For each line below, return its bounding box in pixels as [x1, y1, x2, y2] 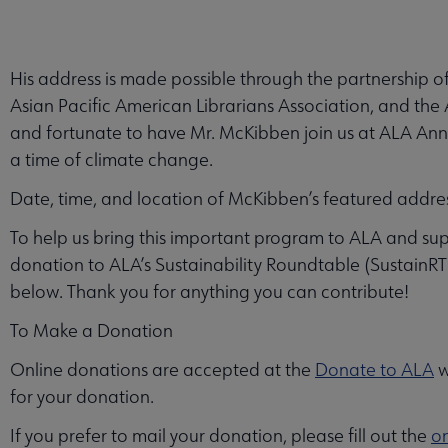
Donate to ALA [315, 357, 434, 381]
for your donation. [10, 384, 154, 408]
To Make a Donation [10, 318, 173, 342]
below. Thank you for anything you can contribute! [10, 279, 409, 303]
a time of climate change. [10, 147, 213, 171]
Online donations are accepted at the [10, 357, 315, 381]
